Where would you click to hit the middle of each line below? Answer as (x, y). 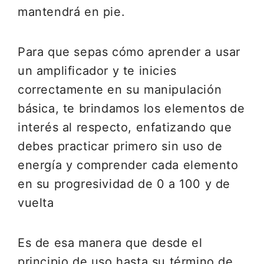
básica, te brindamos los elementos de (131, 108)
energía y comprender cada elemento (128, 165)
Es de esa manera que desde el (110, 243)
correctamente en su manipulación (120, 90)
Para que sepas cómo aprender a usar (129, 52)
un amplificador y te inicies (97, 71)
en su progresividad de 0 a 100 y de (124, 184)
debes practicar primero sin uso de (120, 146)
